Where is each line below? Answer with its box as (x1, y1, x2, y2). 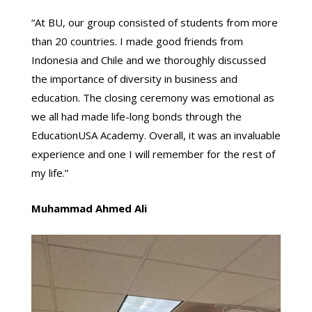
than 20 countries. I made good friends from (31, 34, 243, 49)
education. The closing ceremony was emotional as (31, 91, 274, 105)
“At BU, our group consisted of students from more (31, 15, 278, 30)
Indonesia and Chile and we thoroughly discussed (31, 53, 266, 68)
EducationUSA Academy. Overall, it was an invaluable (31, 128, 281, 143)
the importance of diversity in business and (31, 72, 237, 86)
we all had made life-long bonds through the (31, 109, 242, 124)
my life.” (31, 166, 68, 180)
